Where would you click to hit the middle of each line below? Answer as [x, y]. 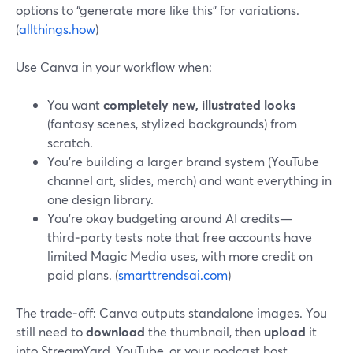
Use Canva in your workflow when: [114, 67]
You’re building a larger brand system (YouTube [183, 161]
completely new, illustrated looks [199, 104]
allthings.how [57, 29]
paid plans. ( [83, 275]
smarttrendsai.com [173, 275]
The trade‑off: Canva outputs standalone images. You [171, 312]
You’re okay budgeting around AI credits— [170, 218]
